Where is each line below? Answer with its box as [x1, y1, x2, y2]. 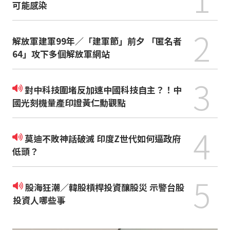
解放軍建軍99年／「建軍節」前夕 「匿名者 [12, 34, 182, 47]
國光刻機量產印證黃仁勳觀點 [12, 95, 128, 109]
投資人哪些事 [12, 193, 65, 206]
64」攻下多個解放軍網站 [12, 47, 110, 60]
